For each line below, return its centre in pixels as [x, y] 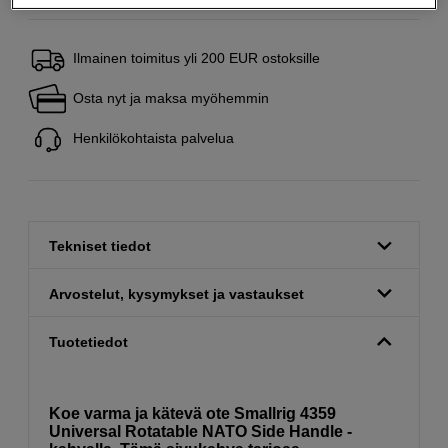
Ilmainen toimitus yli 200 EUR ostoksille [196, 57]
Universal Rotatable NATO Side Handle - [200, 432]
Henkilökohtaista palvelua [153, 137]
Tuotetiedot [88, 341]
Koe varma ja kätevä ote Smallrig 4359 [192, 414]
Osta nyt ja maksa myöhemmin [171, 97]
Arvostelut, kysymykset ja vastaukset [176, 293]
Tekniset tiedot [100, 246]
